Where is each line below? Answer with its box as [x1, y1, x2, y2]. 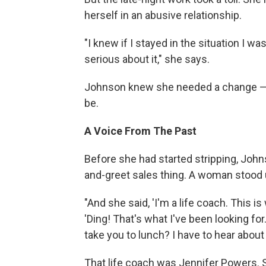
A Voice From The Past [84, 124, 197, 137]
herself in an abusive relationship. [84, 8, 242, 21]
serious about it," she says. [84, 52, 210, 65]
